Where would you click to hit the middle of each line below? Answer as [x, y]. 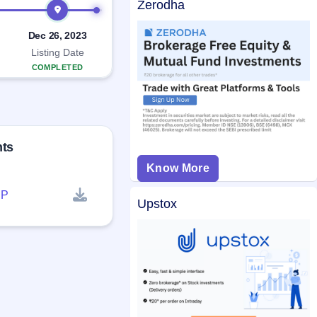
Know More [178, 168]
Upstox [157, 203]
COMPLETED [57, 68]
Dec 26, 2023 [57, 36]
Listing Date [57, 53]
